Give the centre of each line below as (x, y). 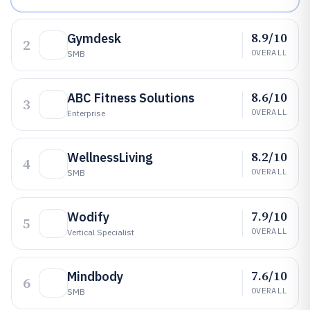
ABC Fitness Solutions (131, 98)
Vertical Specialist (101, 232)
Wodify (88, 217)
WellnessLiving (110, 157)
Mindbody (95, 276)
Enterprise (86, 113)
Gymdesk (94, 38)
